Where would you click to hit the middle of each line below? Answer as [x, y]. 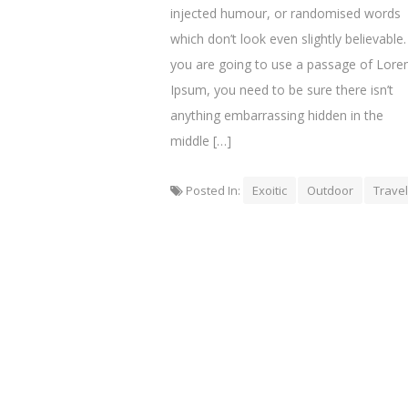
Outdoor [330, 190]
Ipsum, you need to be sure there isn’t [282, 90]
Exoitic [270, 190]
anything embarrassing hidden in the [277, 115]
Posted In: [213, 190]
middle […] [201, 141]
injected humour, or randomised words [286, 13]
